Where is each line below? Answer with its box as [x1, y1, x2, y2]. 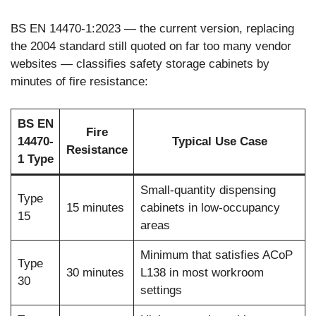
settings [140, 283, 182, 297]
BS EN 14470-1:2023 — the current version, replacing [11, 22, 294, 36]
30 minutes [66, 265, 124, 279]
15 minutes [66, 200, 124, 214]
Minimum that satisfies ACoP [140, 248, 293, 262]
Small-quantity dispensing [140, 183, 276, 197]
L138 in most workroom [140, 265, 264, 279]
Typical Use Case [171, 134, 267, 148]
